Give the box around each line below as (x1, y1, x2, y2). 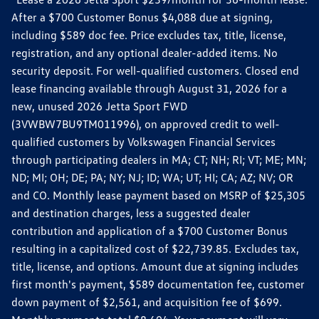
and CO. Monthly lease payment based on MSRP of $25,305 (11, 188, 305, 203)
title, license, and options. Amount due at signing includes (11, 259, 298, 274)
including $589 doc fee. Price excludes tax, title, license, (11, 28, 286, 43)
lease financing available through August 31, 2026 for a (11, 81, 287, 96)
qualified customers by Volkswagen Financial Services (11, 135, 276, 150)
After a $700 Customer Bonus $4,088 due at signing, (11, 10, 273, 25)
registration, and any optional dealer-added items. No (11, 46, 278, 61)
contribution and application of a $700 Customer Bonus (11, 224, 288, 239)
